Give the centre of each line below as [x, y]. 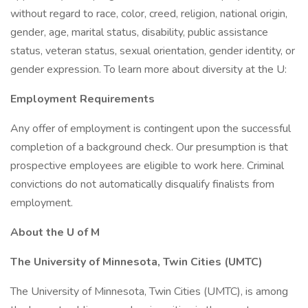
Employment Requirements [82, 99]
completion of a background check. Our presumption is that [149, 147]
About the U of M [55, 232]
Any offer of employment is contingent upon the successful [151, 129]
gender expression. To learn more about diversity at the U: [148, 69]
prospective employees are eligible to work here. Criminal [147, 166]
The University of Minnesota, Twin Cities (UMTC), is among [149, 291]
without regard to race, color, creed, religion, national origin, [149, 14]
